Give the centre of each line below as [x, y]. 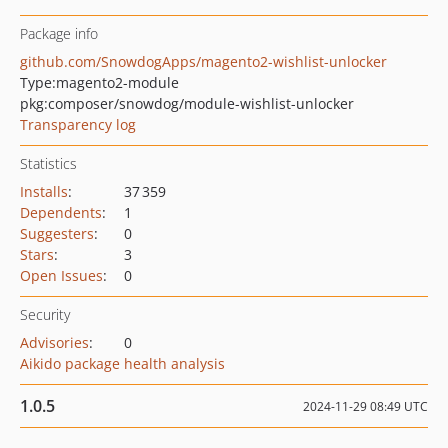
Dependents [61, 212]
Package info [59, 33]
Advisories [54, 342]
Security [45, 314]
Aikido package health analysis [122, 363]
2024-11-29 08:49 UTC [365, 406]
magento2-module [117, 82]
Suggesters [57, 233]
